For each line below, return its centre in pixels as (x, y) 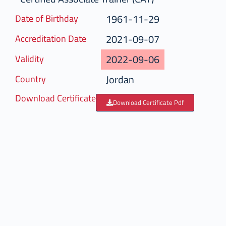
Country (36, 79)
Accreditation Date (56, 39)
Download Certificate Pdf (153, 102)
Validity (35, 59)
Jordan (125, 79)
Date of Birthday (52, 18)
